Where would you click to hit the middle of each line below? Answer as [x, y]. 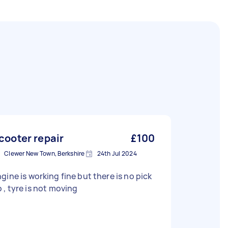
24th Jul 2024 [117, 153]
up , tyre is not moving [41, 188]
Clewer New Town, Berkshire [45, 153]
